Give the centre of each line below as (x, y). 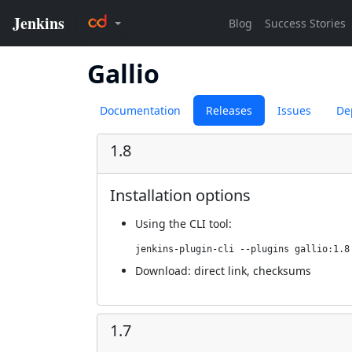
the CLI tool (199, 224)
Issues (294, 110)
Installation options (180, 195)
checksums (282, 271)
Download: (165, 271)
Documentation (140, 110)
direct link (220, 271)
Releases (229, 110)
